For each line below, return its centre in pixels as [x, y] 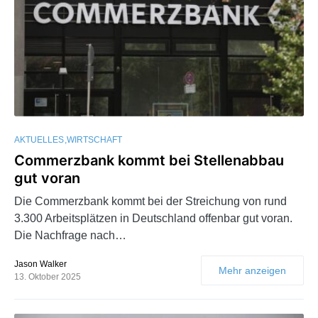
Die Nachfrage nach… [70, 235]
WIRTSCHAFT [94, 139]
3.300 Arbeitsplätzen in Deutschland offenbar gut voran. [153, 218]
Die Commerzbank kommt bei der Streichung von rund [150, 201]
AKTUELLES [39, 139]
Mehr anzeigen [252, 270]
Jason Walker [40, 264]
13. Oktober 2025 [48, 276]
